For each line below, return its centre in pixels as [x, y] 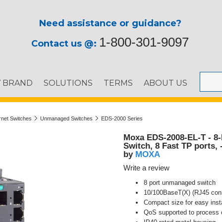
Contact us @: [65, 44]
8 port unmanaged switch [181, 183]
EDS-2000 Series [122, 118]
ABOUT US [166, 83]
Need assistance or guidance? [110, 23]
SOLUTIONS [68, 83]
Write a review [146, 168]
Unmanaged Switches [66, 118]
